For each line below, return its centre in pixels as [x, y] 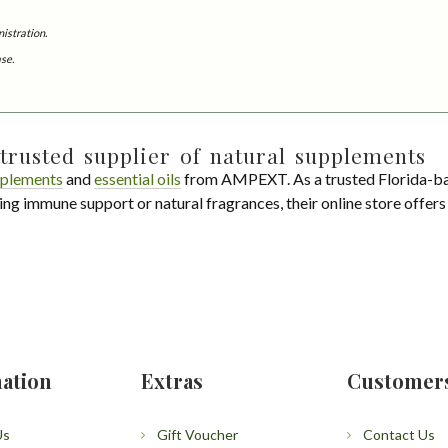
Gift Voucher [197, 434]
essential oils [137, 178]
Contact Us [399, 434]
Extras [171, 380]
